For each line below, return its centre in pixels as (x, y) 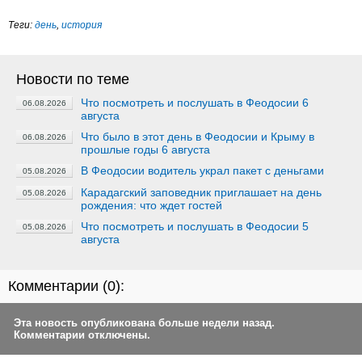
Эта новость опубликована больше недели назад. (144, 323)
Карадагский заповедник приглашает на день (201, 192)
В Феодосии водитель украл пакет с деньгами (202, 170)
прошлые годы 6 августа (145, 149)
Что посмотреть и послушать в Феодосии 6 (195, 103)
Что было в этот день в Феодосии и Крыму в (198, 137)
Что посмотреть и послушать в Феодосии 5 (195, 226)
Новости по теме (73, 79)
